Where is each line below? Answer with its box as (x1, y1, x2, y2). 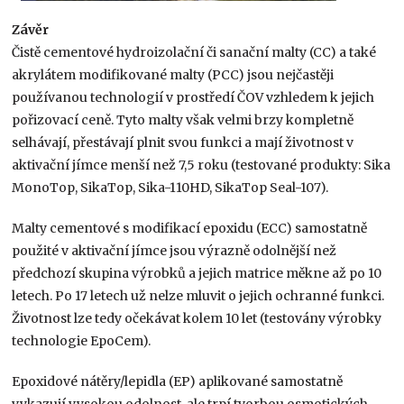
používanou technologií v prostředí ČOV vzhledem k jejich (12, 88, 375, 106)
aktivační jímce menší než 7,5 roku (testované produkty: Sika (12, 156, 391, 173)
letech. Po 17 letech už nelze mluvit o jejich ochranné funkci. (12, 287, 385, 304)
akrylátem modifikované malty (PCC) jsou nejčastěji (12, 66, 335, 83)
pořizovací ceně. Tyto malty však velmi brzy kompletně (12, 111, 354, 128)
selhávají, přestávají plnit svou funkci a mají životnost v (12, 133, 354, 151)
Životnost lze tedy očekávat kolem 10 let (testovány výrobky (12, 309, 382, 326)
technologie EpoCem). (12, 332, 151, 349)
